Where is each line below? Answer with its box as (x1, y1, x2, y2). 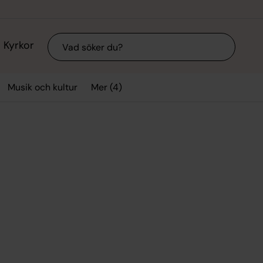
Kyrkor (3, 38, 34, 53)
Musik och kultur (7, 81, 77, 94)
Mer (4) (91, 80, 123, 93)
